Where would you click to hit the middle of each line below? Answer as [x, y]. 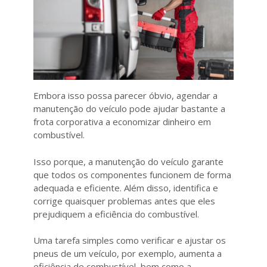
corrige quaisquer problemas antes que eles [124, 201]
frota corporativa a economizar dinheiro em [122, 122]
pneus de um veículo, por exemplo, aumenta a [128, 254]
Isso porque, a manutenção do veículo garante [128, 161]
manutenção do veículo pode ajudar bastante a [129, 109]
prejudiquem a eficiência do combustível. [116, 214]
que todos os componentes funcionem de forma [132, 174]
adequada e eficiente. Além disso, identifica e [126, 187]
